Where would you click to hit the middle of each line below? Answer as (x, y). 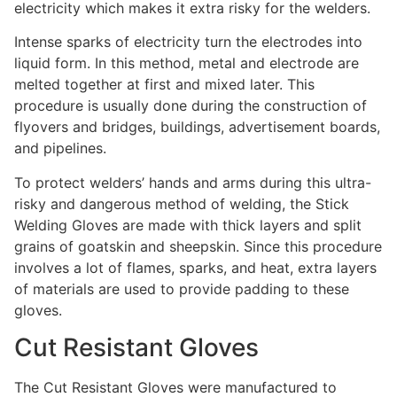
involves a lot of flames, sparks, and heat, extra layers (195, 267)
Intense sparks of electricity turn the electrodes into (188, 42)
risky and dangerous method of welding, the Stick (182, 203)
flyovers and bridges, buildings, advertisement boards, (197, 127)
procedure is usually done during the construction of (191, 106)
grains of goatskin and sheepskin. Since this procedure (198, 246)
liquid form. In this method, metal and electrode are (187, 63)
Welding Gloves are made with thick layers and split (188, 225)
